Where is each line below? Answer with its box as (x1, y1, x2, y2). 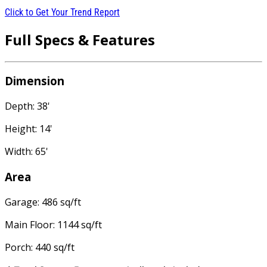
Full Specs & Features (5, 29, 155, 49)
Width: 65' (5, 145, 48, 159)
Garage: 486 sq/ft (5, 195, 81, 209)
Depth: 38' (5, 100, 50, 113)
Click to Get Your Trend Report (5, 6, 120, 18)
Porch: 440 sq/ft (5, 240, 74, 254)
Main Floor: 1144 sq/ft (5, 218, 102, 231)
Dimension (5, 73, 64, 89)
